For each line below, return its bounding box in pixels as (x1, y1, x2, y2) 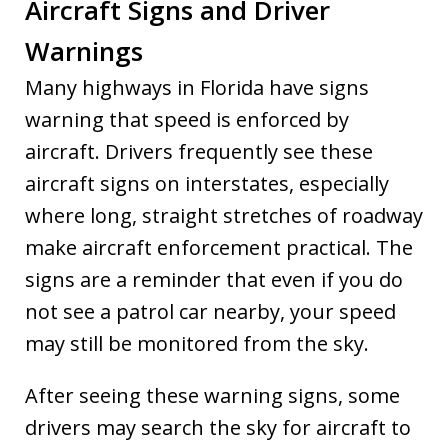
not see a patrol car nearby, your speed (25, 297, 396, 325)
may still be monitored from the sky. (25, 329, 369, 357)
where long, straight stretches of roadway (25, 201, 423, 229)
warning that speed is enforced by (25, 105, 349, 133)
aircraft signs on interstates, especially (25, 169, 389, 197)
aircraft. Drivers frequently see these (25, 137, 373, 165)
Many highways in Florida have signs (25, 73, 369, 101)
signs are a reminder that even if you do (25, 265, 403, 293)
